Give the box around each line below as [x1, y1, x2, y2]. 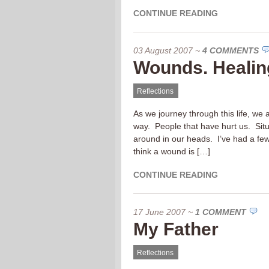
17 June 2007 [133, 207, 186, 217]
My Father [133, 219, 219, 239]
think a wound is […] [133, 147, 210, 156]
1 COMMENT [195, 207, 246, 217]
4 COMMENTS [202, 46, 259, 55]
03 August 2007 [133, 46, 193, 55]
